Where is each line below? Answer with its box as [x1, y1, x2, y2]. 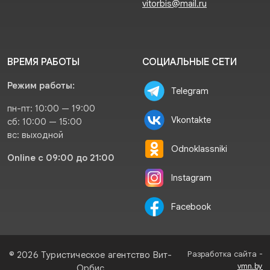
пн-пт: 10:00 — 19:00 [7, 102, 95, 114]
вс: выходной [7, 129, 63, 140]
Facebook [171, 201, 211, 212]
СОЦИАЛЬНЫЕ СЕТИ [142, 55, 237, 68]
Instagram [171, 172, 212, 183]
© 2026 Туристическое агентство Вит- [8, 250, 172, 261]
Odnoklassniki [171, 143, 227, 154]
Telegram [171, 85, 209, 96]
